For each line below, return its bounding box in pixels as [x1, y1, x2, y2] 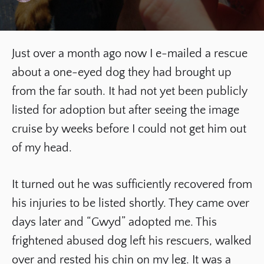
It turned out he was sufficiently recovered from [12, 178, 252, 191]
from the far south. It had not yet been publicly [12, 85, 247, 98]
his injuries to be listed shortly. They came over [12, 197, 249, 210]
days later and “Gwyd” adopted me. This [12, 216, 217, 229]
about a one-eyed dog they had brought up [12, 66, 232, 79]
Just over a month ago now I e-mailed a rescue [12, 47, 247, 60]
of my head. [12, 141, 72, 154]
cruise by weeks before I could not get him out [12, 123, 246, 136]
